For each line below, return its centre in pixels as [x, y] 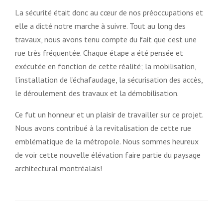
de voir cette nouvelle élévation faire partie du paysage [108, 155]
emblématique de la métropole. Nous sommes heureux [107, 141]
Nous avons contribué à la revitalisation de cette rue [103, 128]
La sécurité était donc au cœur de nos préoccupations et [109, 12]
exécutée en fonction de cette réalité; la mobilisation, [106, 66]
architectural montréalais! [58, 168]
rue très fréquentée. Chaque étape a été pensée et [99, 53]
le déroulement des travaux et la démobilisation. [97, 93]
